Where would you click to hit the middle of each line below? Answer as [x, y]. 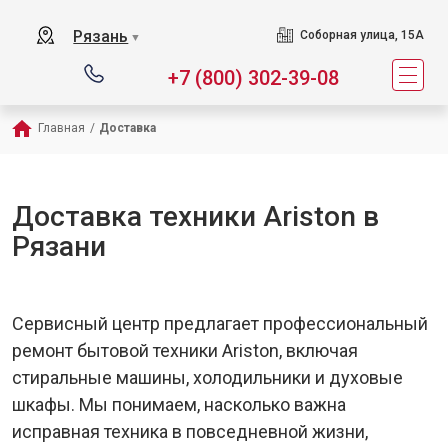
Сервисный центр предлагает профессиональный [220, 323]
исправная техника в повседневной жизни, [190, 431]
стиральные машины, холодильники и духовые [207, 377]
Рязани [59, 246]
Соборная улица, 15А [361, 35]
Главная [61, 128]
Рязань [101, 36]
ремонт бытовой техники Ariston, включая [185, 350]
